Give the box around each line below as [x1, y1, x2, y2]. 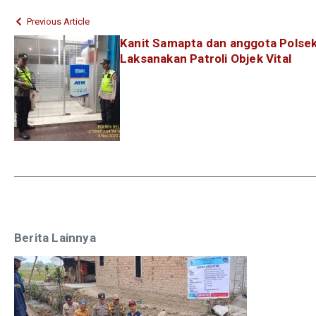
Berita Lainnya [14, 230, 96, 245]
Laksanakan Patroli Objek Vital [120, 51, 291, 66]
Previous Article [27, 16, 90, 27]
